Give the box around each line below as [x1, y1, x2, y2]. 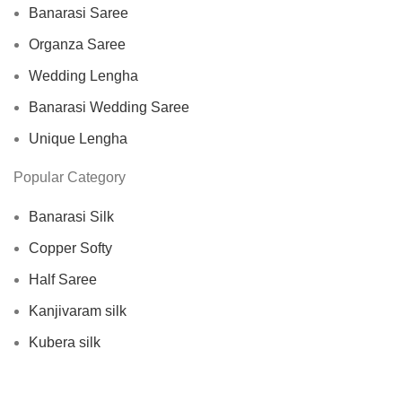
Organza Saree [29, 36, 126, 52]
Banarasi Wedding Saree [29, 99, 189, 115]
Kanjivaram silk [29, 302, 127, 319]
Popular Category [13, 169, 126, 185]
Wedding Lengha [29, 67, 138, 83]
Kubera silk [29, 334, 100, 350]
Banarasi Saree [29, 4, 128, 21]
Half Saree [29, 271, 97, 287]
